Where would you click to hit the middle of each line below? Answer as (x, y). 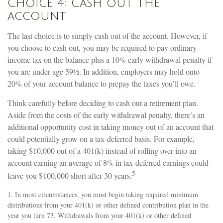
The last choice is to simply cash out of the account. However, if (107, 35)
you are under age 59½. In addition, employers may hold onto (104, 71)
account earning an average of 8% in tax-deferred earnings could (108, 162)
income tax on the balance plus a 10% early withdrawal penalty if (110, 59)
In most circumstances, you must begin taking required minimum (107, 195)
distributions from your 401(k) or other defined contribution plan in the (108, 205)
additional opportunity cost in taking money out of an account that (111, 126)
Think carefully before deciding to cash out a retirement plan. (103, 103)
